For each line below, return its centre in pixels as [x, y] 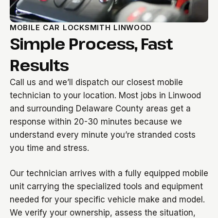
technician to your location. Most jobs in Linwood [105, 95]
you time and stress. [49, 148]
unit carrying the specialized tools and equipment [106, 186]
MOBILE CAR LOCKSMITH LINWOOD [81, 27]
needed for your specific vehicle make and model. [107, 200]
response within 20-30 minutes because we [96, 122]
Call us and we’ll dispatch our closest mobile [96, 82]
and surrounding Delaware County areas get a [100, 109]
